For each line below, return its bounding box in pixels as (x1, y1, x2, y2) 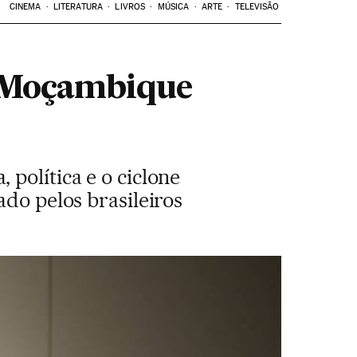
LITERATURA (53, 2, 103, 12)
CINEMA (9, 2, 41, 12)
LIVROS (115, 2, 146, 12)
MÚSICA (157, 2, 190, 12)
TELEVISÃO (234, 2, 280, 12)
